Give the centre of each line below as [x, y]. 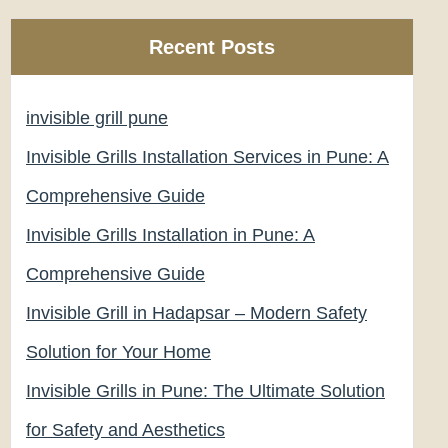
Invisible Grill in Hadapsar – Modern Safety [196, 313]
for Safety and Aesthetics [125, 430]
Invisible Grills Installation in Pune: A [170, 235]
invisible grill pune [97, 118]
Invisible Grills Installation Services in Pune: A [207, 157]
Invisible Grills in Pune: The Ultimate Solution [205, 391]
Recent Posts [212, 47]
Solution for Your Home [118, 352]
